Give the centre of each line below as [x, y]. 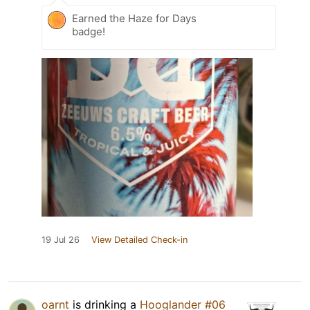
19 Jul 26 [61, 239]
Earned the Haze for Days [134, 18]
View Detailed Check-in [139, 239]
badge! [89, 31]
